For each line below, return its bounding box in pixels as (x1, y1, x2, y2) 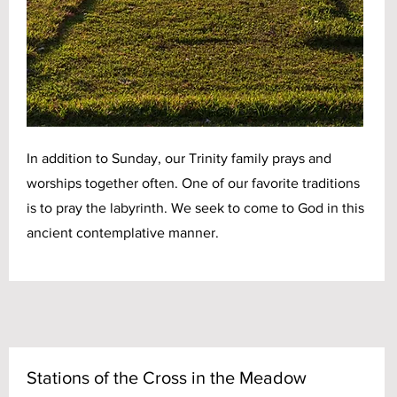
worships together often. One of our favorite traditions (27, 175, 360, 191)
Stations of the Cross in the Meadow (27, 368, 307, 387)
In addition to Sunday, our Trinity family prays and (27, 151, 331, 166)
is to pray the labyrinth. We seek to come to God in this (27, 200, 364, 215)
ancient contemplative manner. (27, 225, 219, 240)
